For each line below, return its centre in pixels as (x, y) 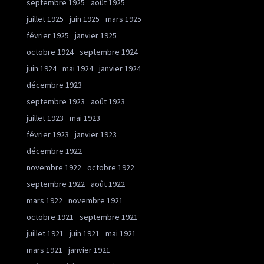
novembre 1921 (96, 201)
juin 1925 (85, 19)
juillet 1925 (45, 19)
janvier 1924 (120, 69)
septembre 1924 (109, 52)
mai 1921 (121, 234)
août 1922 (108, 184)
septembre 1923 (56, 102)
